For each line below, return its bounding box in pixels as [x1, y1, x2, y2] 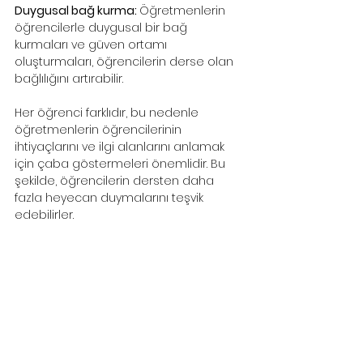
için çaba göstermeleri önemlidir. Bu [15, 155, 228, 172]
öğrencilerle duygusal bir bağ [15, 19, 190, 36]
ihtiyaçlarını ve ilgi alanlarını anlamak [15, 138, 228, 155]
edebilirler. [15, 206, 74, 223]
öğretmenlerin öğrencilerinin [15, 121, 185, 138]
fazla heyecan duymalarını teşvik [15, 189, 207, 206]
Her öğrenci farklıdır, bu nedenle [15, 104, 202, 121]
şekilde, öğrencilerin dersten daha [15, 172, 217, 189]
